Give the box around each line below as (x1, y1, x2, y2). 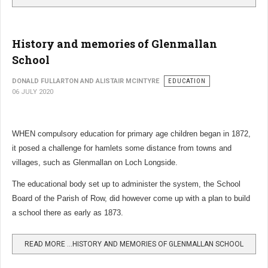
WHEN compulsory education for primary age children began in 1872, (12, 129, 251, 139)
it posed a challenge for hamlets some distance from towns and (12, 144, 232, 153)
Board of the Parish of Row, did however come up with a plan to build (12, 194, 250, 203)
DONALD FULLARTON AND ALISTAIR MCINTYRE (12, 77, 159, 86)
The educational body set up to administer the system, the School (12, 179, 240, 189)
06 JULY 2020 (12, 88, 53, 96)
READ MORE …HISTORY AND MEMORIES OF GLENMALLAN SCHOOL (25, 240, 243, 249)
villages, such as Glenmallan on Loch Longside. (12, 158, 178, 167)
